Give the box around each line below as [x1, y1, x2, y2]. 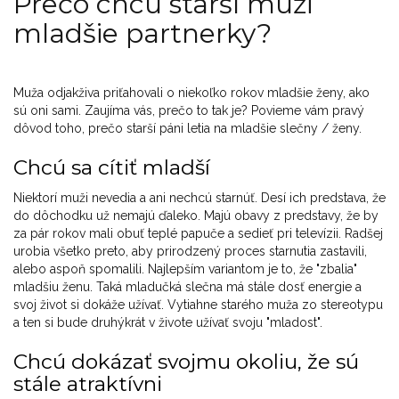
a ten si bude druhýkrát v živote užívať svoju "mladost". [13, 315, 322, 330]
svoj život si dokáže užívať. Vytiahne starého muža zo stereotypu [13, 297, 383, 313]
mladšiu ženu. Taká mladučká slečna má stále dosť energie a [13, 280, 362, 295]
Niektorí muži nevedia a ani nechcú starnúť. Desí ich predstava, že [13, 191, 386, 206]
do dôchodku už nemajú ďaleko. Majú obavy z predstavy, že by [13, 208, 379, 224]
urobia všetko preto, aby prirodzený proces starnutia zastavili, [13, 244, 367, 259]
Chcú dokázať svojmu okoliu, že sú [13, 349, 359, 375]
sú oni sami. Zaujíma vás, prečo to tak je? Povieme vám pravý [13, 103, 364, 118]
